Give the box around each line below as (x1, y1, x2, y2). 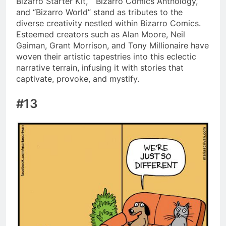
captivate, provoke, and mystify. (16, 74, 139, 84)
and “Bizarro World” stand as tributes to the (16, 7, 183, 18)
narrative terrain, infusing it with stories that (16, 63, 184, 73)
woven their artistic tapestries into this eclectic (16, 51, 196, 62)
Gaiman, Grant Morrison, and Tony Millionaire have (16, 40, 209, 51)
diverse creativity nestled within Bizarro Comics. (16, 18, 201, 29)
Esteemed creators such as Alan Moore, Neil (16, 29, 185, 40)
